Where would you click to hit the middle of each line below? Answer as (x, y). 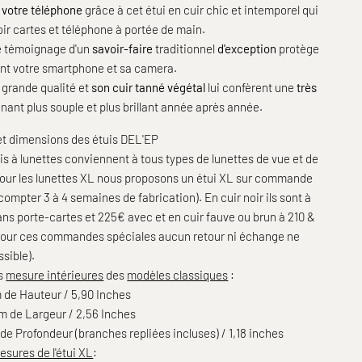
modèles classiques (178, 274)
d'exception (246, 48)
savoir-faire (124, 48)
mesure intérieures (55, 274)
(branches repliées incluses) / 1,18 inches (179, 333)
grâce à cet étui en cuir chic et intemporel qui (201, 9)
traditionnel (185, 48)
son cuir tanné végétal (149, 87)
